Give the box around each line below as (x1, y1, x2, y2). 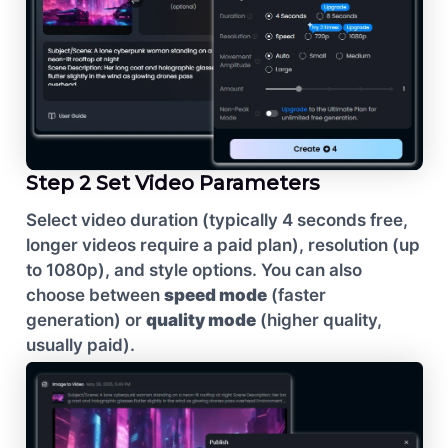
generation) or (25, 310, 146, 331)
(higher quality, (255, 310, 382, 331)
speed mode (163, 285, 267, 306)
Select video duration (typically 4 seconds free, (25, 210, 408, 231)
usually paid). (25, 335, 135, 356)
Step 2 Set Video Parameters (25, 171, 320, 196)
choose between (25, 285, 164, 306)
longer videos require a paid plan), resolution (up (25, 235, 420, 256)
